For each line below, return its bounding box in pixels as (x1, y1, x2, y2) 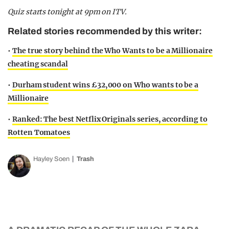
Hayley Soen (33, 155, 70, 163)
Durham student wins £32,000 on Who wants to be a (12, 80, 199, 90)
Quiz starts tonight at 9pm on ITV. (8, 7, 129, 17)
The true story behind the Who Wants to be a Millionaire (12, 46, 213, 56)
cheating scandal (8, 59, 68, 69)
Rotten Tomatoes (8, 128, 71, 138)
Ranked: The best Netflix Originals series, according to (12, 114, 208, 124)
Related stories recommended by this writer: (8, 26, 202, 37)
